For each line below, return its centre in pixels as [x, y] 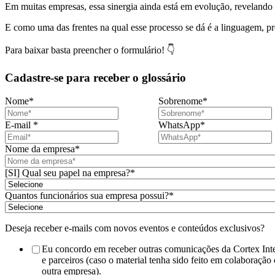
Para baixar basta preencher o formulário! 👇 [90, 50]
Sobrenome [180, 101]
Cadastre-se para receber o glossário [95, 77]
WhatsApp [179, 125]
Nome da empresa [40, 149]
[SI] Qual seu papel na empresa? [68, 173]
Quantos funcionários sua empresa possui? [87, 196]
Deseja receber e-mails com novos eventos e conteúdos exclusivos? [136, 228]
